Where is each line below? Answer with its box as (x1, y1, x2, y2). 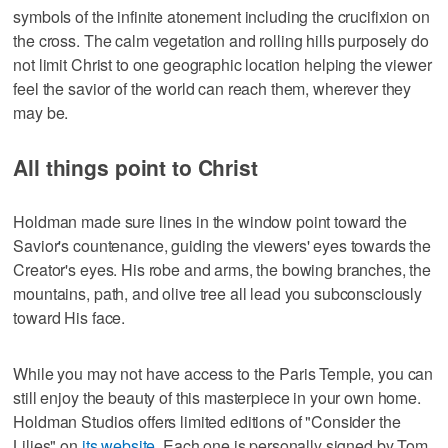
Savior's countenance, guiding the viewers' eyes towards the (13, 234, 432, 258)
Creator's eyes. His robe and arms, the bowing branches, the (13, 258, 432, 282)
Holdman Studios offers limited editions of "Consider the (13, 410, 401, 434)
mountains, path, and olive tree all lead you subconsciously (13, 282, 423, 306)
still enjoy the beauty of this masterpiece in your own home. (13, 386, 421, 410)
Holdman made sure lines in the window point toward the (13, 210, 407, 234)
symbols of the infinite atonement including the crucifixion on (13, 5, 430, 29)
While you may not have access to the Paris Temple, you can (13, 362, 434, 386)
